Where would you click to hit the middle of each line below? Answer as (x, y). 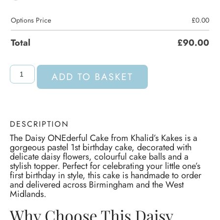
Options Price (31, 20)
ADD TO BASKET (92, 77)
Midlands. (28, 194)
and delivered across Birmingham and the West (97, 185)
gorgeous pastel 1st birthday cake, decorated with (101, 148)
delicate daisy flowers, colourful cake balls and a (99, 157)
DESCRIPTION (39, 124)
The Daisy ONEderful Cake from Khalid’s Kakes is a (104, 138)
